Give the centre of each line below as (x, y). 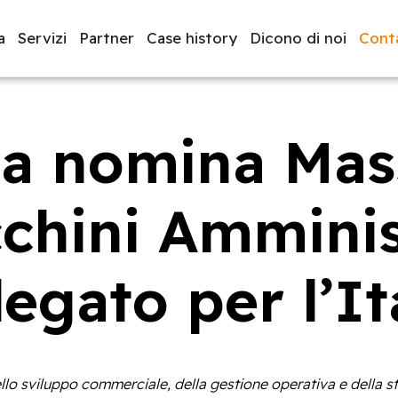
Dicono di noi (298, 37)
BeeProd (135, 171)
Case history (192, 37)
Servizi (42, 37)
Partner (107, 37)
